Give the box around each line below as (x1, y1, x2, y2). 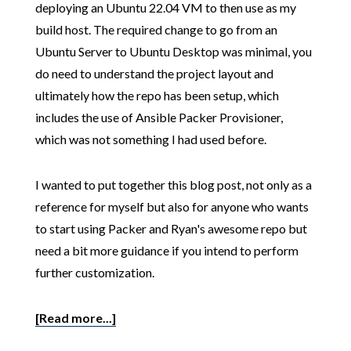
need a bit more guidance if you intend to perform (34, 243, 299, 258)
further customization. (34, 265, 154, 280)
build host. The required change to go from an (34, 22, 277, 37)
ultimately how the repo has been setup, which (34, 88, 279, 103)
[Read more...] (34, 310, 116, 325)
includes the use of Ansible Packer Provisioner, (34, 110, 283, 125)
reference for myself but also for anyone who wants (34, 199, 309, 214)
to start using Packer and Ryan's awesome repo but (34, 221, 307, 236)
